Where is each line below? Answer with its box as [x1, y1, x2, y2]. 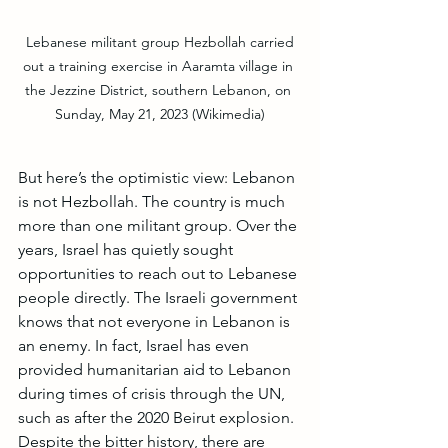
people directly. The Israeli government [18, 287, 301, 307]
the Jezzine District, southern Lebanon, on [25, 80, 295, 99]
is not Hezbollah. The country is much [18, 191, 289, 211]
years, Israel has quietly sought [18, 239, 237, 259]
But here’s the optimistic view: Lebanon [18, 167, 299, 187]
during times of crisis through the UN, [18, 383, 289, 403]
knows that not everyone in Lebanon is [18, 311, 294, 331]
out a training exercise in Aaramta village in [23, 56, 297, 75]
